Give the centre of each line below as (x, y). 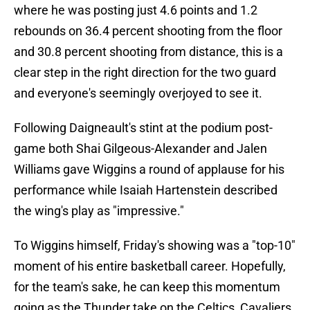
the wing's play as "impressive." (99, 211)
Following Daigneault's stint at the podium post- (143, 128)
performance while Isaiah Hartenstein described (146, 190)
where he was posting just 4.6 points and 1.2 (136, 10)
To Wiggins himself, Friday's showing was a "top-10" (155, 246)
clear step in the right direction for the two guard (145, 73)
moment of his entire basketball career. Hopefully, (150, 266)
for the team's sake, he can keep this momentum (147, 287)
